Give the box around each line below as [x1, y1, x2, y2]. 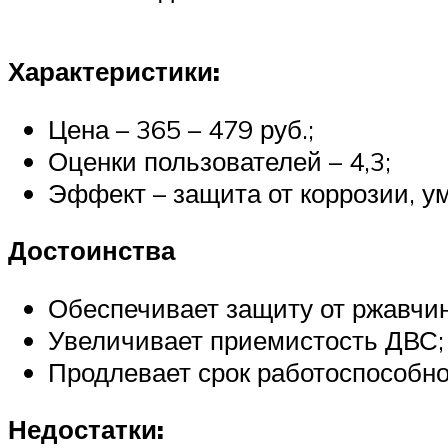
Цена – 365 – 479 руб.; [48, 112, 314, 145]
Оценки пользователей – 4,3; [48, 144, 391, 177]
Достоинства [8, 234, 175, 267]
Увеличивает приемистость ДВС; [48, 323, 444, 356]
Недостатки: [8, 413, 164, 446]
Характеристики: [8, 54, 220, 87]
